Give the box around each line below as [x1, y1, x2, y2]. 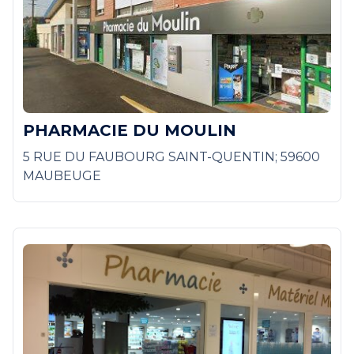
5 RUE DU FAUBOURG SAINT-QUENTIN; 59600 [23, 149, 320, 165]
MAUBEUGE [23, 168, 101, 184]
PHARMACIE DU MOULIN [23, 121, 236, 141]
